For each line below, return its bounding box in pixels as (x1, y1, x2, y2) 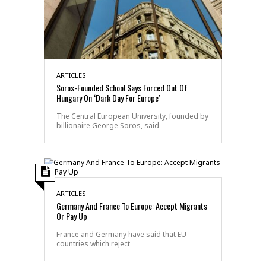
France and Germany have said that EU (56, 229, 186, 239)
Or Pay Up (56, 209, 87, 222)
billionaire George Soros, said (56, 120, 159, 131)
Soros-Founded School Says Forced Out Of (56, 81, 188, 94)
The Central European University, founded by (56, 110, 208, 121)
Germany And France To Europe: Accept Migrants (56, 199, 207, 212)
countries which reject (56, 238, 130, 249)
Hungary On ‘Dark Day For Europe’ (56, 91, 160, 104)
